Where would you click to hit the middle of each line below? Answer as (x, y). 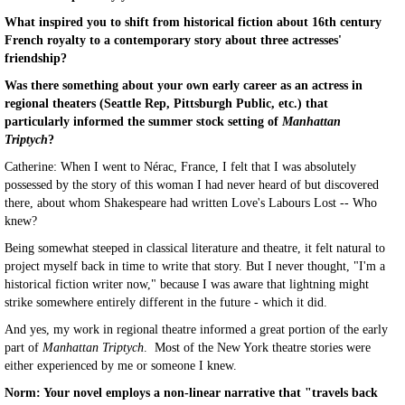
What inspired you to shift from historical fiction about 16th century (193, 22)
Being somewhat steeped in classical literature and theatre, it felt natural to (195, 248)
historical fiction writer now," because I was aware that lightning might (187, 284)
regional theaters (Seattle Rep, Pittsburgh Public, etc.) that (166, 104)
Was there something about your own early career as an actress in (184, 85)
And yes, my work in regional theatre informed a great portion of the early (196, 330)
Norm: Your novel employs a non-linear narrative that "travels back (191, 393)
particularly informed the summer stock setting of (141, 122)
